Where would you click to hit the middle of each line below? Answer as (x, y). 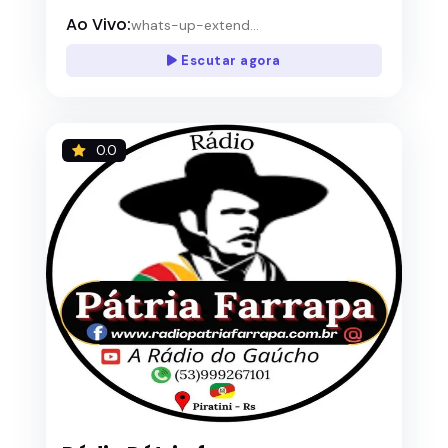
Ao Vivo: (98, 25)
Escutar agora (229, 60)
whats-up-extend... (195, 24)
